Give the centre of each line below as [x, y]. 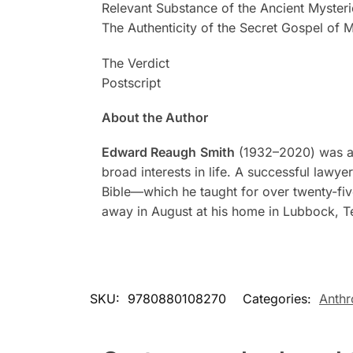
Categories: [279, 298]
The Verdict [135, 63]
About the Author [154, 117]
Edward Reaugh [149, 152]
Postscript [131, 82]
